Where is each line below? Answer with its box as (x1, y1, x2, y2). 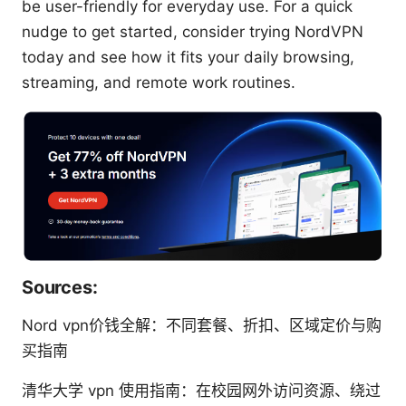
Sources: (22, 276, 98, 299)
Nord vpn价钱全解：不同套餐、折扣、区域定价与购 (22, 316, 382, 335)
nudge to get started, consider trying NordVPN (22, 22, 363, 41)
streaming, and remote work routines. (22, 72, 295, 92)
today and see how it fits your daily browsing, (22, 47, 354, 66)
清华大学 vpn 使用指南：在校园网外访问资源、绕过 (22, 382, 381, 401)
